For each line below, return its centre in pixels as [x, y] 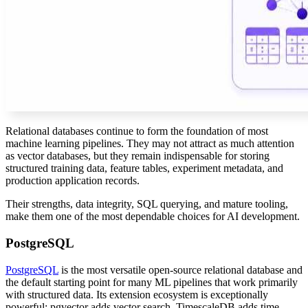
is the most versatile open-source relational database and [180, 269]
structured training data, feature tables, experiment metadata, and [144, 168]
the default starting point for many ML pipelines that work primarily [152, 282]
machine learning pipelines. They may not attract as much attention [150, 144]
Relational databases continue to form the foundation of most [137, 131]
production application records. [73, 181]
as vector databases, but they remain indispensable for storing [137, 156]
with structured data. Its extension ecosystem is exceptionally [137, 294]
